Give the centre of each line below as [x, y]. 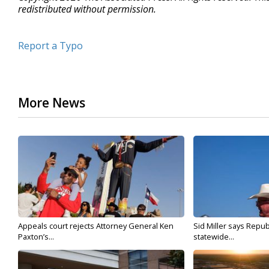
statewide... [213, 237]
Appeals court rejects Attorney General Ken [96, 226]
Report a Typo [50, 46]
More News [52, 103]
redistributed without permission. [87, 9]
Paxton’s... [36, 237]
